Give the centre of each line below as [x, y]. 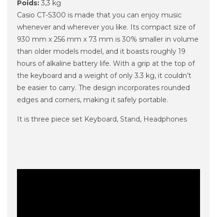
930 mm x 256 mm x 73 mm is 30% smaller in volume [108, 39]
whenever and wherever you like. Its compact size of [106, 27]
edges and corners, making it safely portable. [93, 100]
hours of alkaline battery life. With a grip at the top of [106, 63]
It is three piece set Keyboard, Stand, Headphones [102, 119]
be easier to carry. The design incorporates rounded [103, 87]
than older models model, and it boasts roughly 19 [101, 51]
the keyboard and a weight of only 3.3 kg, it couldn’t [104, 75]
